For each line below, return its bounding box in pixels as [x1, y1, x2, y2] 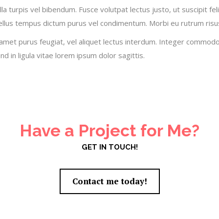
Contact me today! [72, 175, 147, 187]
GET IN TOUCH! [81, 143, 138, 152]
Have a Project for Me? [20, 121, 199, 140]
